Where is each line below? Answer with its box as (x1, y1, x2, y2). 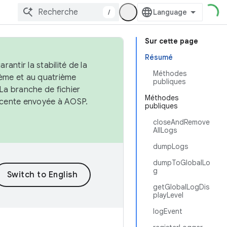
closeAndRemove (153, 118, 210, 127)
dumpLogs (153, 142, 188, 151)
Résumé (145, 53, 173, 62)
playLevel (153, 191, 183, 200)
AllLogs (153, 126, 177, 135)
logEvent (153, 207, 182, 216)
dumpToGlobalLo (153, 158, 210, 167)
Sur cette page (145, 36, 198, 46)
